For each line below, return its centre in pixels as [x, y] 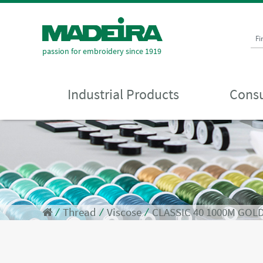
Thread [80, 212]
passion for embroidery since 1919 [102, 51]
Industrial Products [123, 94]
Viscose [124, 212]
